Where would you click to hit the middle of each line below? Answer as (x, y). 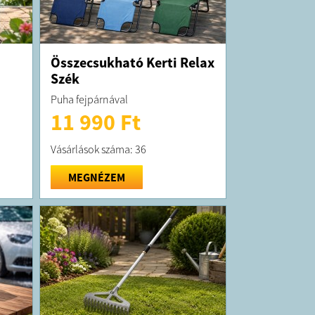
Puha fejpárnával (89, 99)
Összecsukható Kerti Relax (132, 62)
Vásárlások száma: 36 (98, 149)
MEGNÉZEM (96, 177)
